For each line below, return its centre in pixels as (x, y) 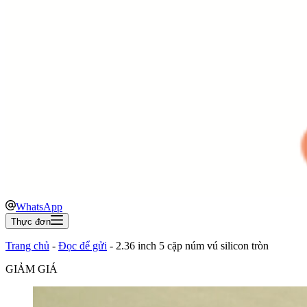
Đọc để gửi (83, 245)
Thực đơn (31, 221)
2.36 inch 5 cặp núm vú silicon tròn (192, 245)
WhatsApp (39, 206)
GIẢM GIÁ (32, 269)
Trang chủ (27, 245)
